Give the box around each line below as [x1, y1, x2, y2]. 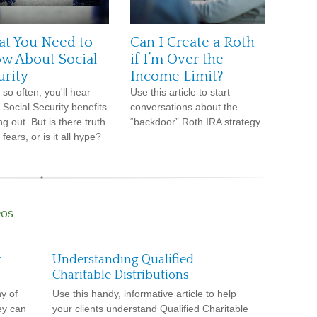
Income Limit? [130, 69, 224, 84]
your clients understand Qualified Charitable [52, 303, 248, 314]
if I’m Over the [130, 52, 224, 67]
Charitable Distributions [52, 268, 189, 282]
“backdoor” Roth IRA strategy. [130, 116, 263, 127]
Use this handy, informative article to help [52, 288, 236, 299]
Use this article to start [130, 86, 230, 98]
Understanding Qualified [52, 253, 194, 267]
